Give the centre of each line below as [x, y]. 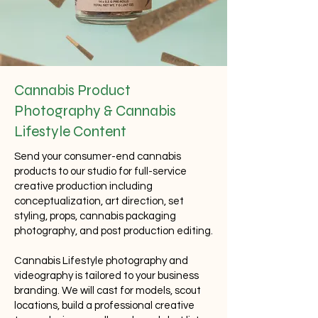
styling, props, [47, 216]
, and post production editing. [144, 231]
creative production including [83, 186]
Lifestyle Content [72, 132]
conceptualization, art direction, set [99, 201]
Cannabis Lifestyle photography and [101, 261]
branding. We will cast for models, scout [108, 291]
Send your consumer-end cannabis [98, 157]
